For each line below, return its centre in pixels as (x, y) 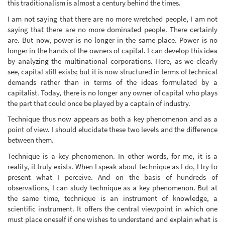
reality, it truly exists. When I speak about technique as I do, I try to (113, 166)
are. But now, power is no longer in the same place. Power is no (113, 40)
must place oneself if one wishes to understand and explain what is (113, 219)
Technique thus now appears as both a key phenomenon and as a (113, 119)
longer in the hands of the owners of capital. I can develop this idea (113, 50)
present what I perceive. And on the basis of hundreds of (113, 177)
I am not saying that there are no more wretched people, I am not (113, 19)
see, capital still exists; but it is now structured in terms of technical (113, 71)
